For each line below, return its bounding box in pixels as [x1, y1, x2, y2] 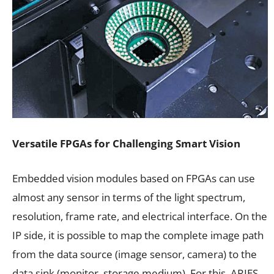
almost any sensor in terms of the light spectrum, [12, 190, 245, 204]
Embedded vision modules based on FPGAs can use [12, 171, 255, 185]
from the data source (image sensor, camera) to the [12, 246, 257, 261]
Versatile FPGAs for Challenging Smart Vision [12, 136, 240, 150]
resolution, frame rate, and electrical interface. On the [12, 209, 267, 223]
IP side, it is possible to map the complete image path [12, 228, 264, 242]
